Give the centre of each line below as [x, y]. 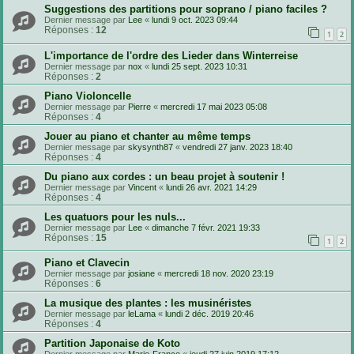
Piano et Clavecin [87, 263]
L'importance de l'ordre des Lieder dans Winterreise [171, 55]
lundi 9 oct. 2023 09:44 [195, 20]
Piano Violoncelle [88, 96]
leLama [142, 314]
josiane [141, 274]
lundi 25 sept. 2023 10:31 [200, 66]
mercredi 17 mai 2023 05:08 [214, 106]
